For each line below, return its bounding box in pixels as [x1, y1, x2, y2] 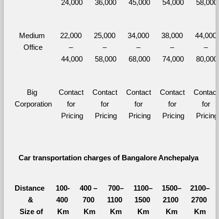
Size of [16, 207, 43, 216]
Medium [19, 31, 45, 40]
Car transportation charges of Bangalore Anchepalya [19, 153, 200, 162]
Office [23, 43, 43, 51]
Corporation [14, 100, 52, 108]
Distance [14, 184, 44, 192]
